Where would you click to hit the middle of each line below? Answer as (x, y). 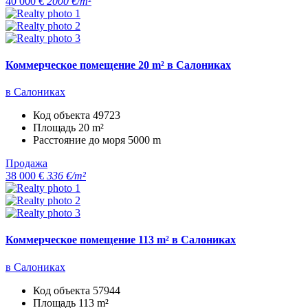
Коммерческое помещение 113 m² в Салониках (121, 240)
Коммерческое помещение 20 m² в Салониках (118, 65)
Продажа (26, 164)
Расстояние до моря (80, 140)
